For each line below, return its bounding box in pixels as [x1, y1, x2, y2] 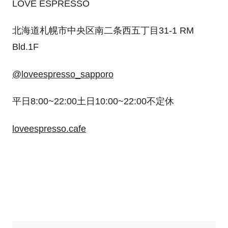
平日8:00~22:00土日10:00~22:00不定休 [12, 96, 174, 107]
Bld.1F [12, 42, 39, 52]
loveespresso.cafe [12, 123, 86, 134]
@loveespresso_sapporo [12, 69, 113, 79]
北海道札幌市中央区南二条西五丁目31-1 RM [12, 25, 194, 36]
